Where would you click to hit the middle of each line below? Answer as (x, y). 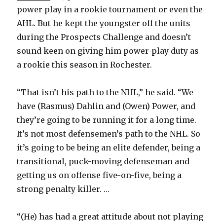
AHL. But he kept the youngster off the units (104, 23)
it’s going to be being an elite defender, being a (109, 148)
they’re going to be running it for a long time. (107, 120)
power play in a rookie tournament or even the (110, 10)
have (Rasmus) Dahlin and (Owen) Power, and (106, 106)
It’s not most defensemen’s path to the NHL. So (109, 134)
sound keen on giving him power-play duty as (108, 51)
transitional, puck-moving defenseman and (103, 162)
